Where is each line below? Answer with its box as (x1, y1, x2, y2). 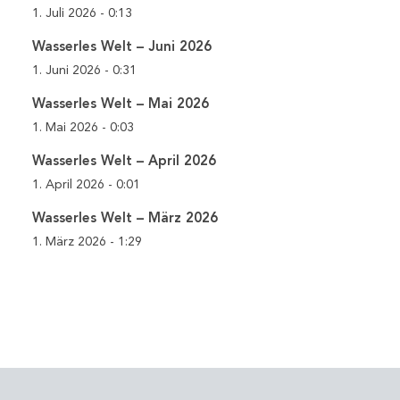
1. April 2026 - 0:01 (32, 178, 141, 191)
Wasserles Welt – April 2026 (32, 154, 217, 169)
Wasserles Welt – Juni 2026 (32, 39, 212, 54)
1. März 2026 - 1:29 (32, 235, 143, 248)
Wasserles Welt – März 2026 (32, 211, 219, 226)
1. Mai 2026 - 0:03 (32, 121, 135, 134)
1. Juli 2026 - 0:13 (32, 6, 133, 20)
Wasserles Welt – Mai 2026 (32, 96, 210, 112)
